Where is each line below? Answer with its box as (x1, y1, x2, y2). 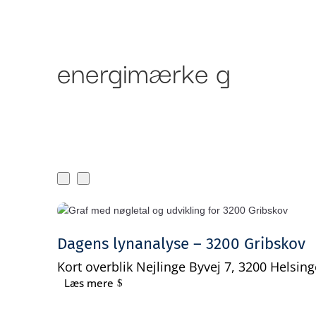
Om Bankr (159, 20, 224, 33)
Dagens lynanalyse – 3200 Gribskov (56, 233, 305, 253)
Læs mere (64, 275, 114, 290)
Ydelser (239, 20, 289, 33)
